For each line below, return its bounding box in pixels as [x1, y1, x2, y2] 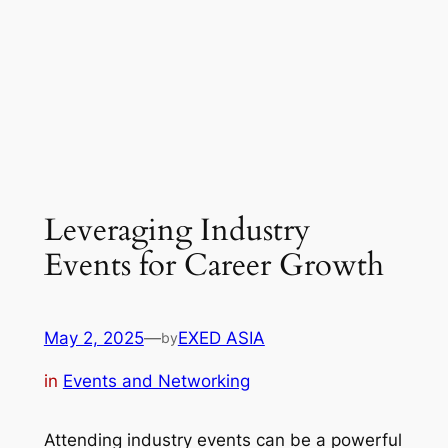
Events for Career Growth [43, 243, 384, 286]
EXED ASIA [177, 328, 265, 349]
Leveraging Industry [43, 208, 310, 251]
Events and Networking [62, 370, 250, 391]
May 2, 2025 [43, 328, 144, 349]
